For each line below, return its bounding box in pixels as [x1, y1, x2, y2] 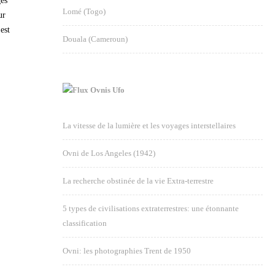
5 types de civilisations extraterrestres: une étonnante [63, 204, 239, 213]
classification [63, 219, 107, 228]
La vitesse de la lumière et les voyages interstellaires [63, 121, 236, 130]
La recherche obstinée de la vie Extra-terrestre [63, 176, 214, 185]
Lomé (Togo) [63, 7, 106, 16]
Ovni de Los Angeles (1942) [63, 149, 155, 158]
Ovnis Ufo [90, 85, 125, 95]
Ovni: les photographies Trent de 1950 [63, 246, 191, 255]
